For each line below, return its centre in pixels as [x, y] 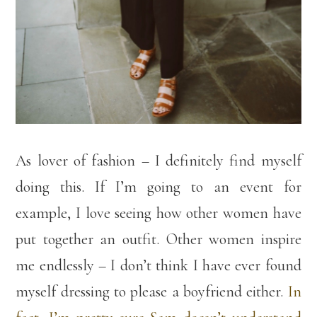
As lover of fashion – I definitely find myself [158, 160]
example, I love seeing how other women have [158, 213]
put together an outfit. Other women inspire [158, 239]
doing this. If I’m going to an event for [158, 186]
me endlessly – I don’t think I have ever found [158, 265]
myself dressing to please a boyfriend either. [152, 291]
